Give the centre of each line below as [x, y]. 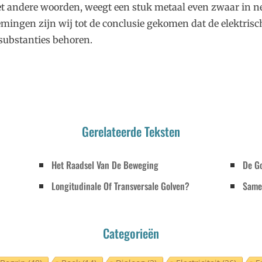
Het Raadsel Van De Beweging [105, 165]
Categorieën [131, 233]
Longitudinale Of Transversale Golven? [121, 186]
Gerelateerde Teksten [131, 132]
